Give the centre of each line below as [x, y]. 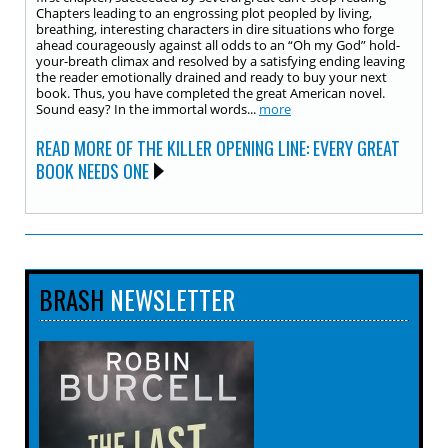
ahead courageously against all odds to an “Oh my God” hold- [218, 45]
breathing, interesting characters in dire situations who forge [215, 29]
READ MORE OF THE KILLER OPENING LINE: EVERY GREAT [218, 148]
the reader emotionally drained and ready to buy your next [211, 77]
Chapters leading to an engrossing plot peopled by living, [204, 13]
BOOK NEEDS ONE [92, 171]
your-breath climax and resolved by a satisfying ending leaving [220, 61]
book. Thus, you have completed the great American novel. [210, 93]
